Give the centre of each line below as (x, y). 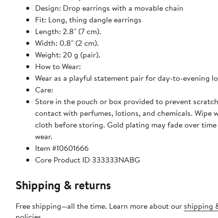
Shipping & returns (63, 185)
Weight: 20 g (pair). (68, 55)
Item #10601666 (62, 148)
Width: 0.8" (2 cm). (67, 43)
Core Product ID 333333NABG (88, 160)
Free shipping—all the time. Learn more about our (100, 206)
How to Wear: (58, 66)
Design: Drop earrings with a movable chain (109, 8)
